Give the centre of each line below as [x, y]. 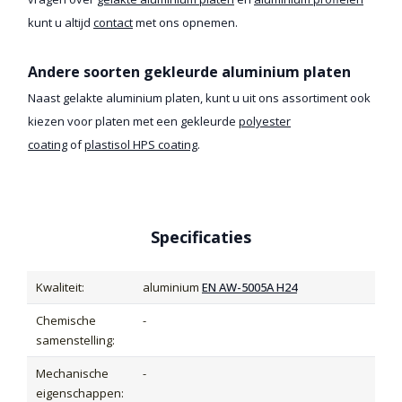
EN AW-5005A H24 [249, 288]
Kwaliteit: [60, 288]
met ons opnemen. [185, 23]
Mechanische [72, 374]
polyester [265, 122]
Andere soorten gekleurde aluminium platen [189, 72]
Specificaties [201, 237]
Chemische [66, 321]
